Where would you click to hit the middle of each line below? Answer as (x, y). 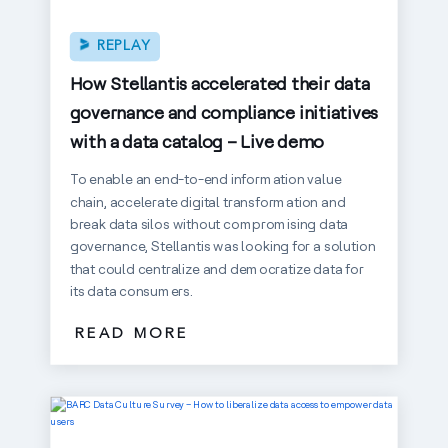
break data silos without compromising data (208, 224)
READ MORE (131, 333)
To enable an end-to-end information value (205, 179)
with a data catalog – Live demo (196, 142)
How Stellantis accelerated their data (219, 83)
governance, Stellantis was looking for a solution (222, 246)
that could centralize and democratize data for (216, 268)
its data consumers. (131, 291)
